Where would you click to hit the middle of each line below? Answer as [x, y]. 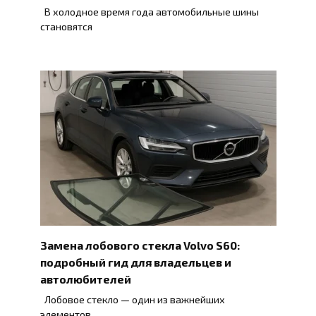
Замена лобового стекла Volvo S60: [140, 245]
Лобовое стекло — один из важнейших [132, 299]
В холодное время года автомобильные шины [149, 12]
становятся [66, 27]
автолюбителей [85, 279]
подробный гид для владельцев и [135, 262]
